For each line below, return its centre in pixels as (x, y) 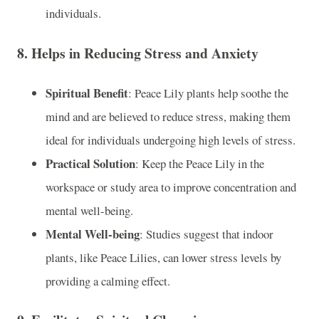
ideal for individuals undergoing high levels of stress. (171, 140)
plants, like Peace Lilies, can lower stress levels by (163, 257)
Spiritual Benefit (87, 93)
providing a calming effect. (108, 281)
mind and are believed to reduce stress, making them (168, 116)
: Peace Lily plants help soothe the (208, 93)
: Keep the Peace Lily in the (200, 163)
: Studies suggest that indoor (206, 234)
